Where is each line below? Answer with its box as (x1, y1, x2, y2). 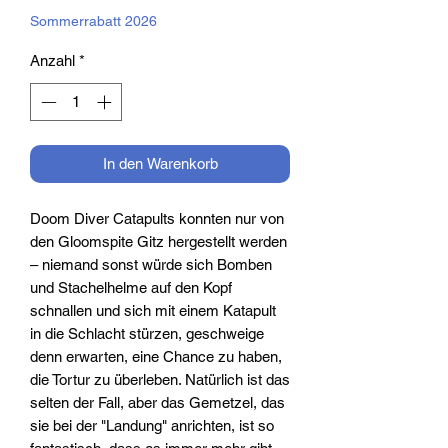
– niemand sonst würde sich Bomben (30, 256, 272, 274)
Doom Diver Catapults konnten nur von (30, 210, 284, 228)
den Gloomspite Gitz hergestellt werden (30, 233, 287, 251)
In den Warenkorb (102, 155, 218, 173)
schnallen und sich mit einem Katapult (30, 302, 276, 320)
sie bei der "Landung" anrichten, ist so (30, 417, 274, 435)
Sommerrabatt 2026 (30, 12, 157, 29)
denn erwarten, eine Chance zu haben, (30, 348, 282, 366)
